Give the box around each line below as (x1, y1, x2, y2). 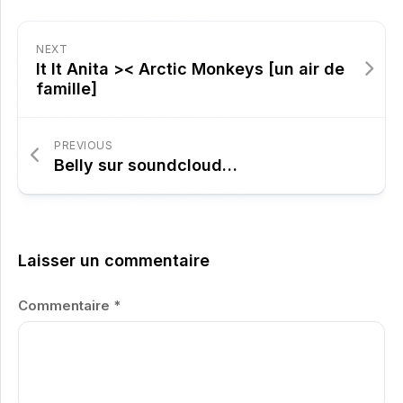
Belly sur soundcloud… (54, 156, 237, 175)
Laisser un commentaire (18, 251, 210, 270)
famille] (36, 79, 97, 98)
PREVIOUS (54, 139, 112, 152)
